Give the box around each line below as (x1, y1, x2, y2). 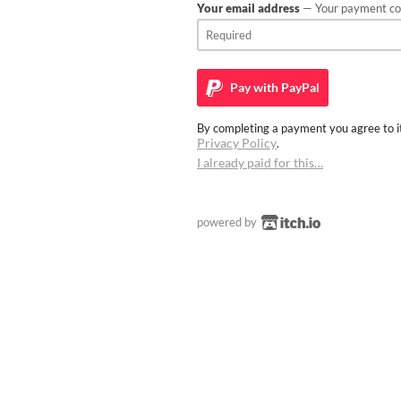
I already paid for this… (197, 154, 323, 170)
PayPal (278, 79, 320, 95)
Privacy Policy (197, 134, 277, 150)
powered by (197, 214, 260, 229)
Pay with (227, 79, 278, 95)
